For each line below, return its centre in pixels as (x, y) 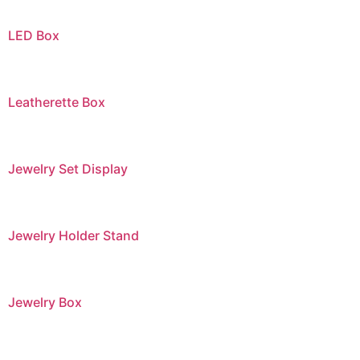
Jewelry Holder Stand (74, 236)
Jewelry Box (45, 302)
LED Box (34, 36)
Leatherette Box (57, 102)
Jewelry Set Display (68, 169)
